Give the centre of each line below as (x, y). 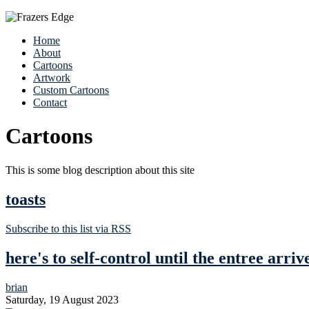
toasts (26, 199)
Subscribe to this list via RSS (68, 228)
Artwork (52, 78)
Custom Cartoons (71, 90)
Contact (50, 102)
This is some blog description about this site (100, 170)
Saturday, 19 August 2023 (62, 299)
